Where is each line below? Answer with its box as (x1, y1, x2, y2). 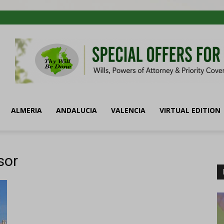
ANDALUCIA (56, 105, 97, 115)
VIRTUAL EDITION (159, 105, 220, 115)
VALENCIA (111, 105, 145, 115)
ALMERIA (11, 105, 42, 115)
